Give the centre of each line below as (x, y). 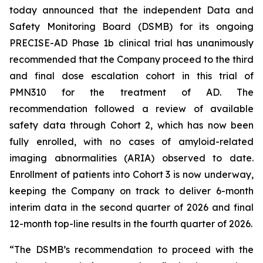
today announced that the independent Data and (131, 10)
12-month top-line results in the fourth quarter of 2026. (131, 224)
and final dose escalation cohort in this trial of (131, 76)
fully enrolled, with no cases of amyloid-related (131, 141)
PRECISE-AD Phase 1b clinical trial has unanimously (131, 43)
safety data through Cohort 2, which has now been (131, 125)
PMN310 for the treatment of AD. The (131, 92)
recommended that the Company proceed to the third (131, 59)
